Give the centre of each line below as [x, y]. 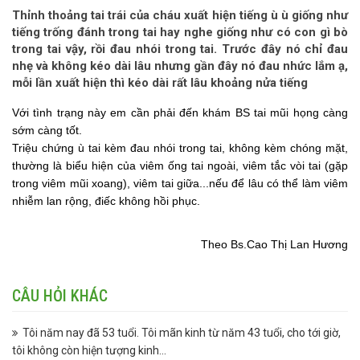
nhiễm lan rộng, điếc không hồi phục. [106, 201]
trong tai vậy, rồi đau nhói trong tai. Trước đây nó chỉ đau [180, 49]
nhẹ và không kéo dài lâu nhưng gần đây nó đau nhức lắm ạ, [180, 66]
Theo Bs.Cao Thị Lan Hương [274, 244]
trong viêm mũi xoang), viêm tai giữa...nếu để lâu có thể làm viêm [180, 183]
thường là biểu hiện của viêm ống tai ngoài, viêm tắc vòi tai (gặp [180, 166]
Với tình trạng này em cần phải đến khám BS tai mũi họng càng [180, 112]
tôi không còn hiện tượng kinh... [89, 350]
